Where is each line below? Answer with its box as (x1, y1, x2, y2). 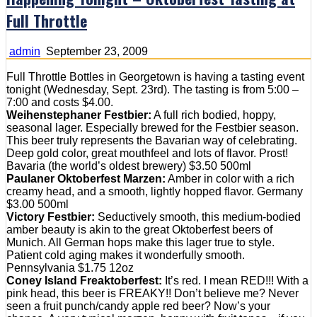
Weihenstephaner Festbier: (6, 108, 151, 121)
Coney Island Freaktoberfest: (6, 274, 165, 287)
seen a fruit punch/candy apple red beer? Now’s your (6, 299, 270, 312)
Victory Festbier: (6, 210, 95, 223)
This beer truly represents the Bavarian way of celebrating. (6, 134, 297, 146)
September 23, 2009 (43, 45, 148, 57)
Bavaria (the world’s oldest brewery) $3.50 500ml (6, 159, 251, 172)
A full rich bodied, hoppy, (151, 108, 276, 121)
